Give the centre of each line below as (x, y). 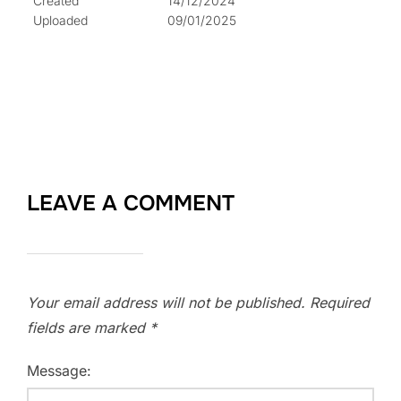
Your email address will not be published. (166, 303)
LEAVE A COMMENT (131, 204)
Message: (59, 371)
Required (340, 303)
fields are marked (88, 328)
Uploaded (60, 21)
